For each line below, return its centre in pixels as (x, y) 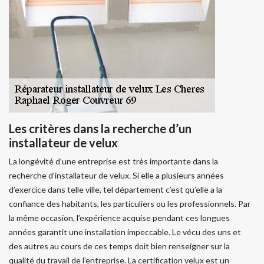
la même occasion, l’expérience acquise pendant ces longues (119, 217)
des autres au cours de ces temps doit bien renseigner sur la (119, 246)
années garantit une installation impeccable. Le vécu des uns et (125, 232)
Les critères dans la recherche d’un (100, 128)
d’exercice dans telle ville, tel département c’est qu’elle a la (115, 189)
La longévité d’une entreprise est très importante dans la (113, 161)
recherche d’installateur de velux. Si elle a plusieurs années (116, 175)
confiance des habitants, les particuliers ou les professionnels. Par (130, 203)
